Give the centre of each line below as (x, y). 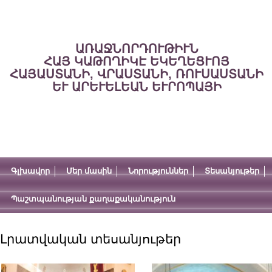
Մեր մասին (89, 171)
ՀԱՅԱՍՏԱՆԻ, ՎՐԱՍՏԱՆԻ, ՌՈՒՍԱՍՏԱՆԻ (137, 74)
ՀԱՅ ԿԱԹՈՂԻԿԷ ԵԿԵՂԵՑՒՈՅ (137, 61)
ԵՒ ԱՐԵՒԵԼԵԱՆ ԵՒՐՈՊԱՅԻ (137, 87)
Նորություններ (158, 171)
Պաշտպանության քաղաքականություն (93, 199)
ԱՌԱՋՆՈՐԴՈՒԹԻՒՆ (137, 49)
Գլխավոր (30, 171)
